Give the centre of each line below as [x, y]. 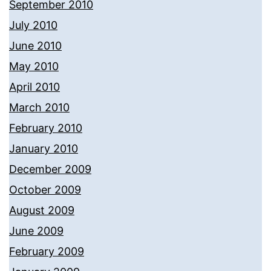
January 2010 [44, 149]
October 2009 [45, 190]
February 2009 [47, 252]
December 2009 [50, 169]
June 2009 [36, 231]
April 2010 [34, 87]
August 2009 [42, 211]
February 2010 [46, 128]
